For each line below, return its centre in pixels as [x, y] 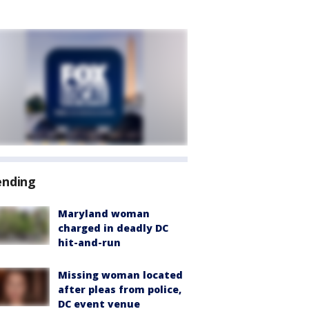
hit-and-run [89, 242]
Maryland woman [104, 213]
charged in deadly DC [113, 228]
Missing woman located [120, 275]
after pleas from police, [120, 289]
